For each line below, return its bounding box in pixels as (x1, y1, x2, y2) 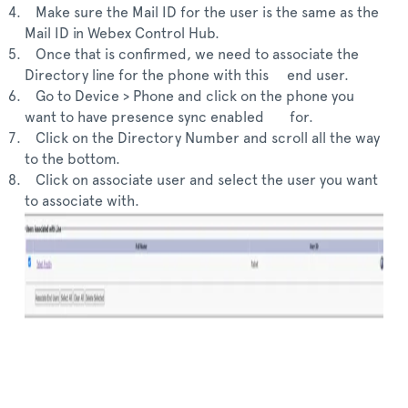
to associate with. (25, 194, 139, 209)
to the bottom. (25, 152, 120, 167)
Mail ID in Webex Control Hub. (25, 26, 219, 41)
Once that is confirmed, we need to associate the (25, 47, 359, 62)
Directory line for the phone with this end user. (25, 68, 349, 83)
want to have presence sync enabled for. (25, 110, 313, 125)
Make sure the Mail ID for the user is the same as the (25, 5, 379, 20)
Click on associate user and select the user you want (25, 173, 378, 188)
